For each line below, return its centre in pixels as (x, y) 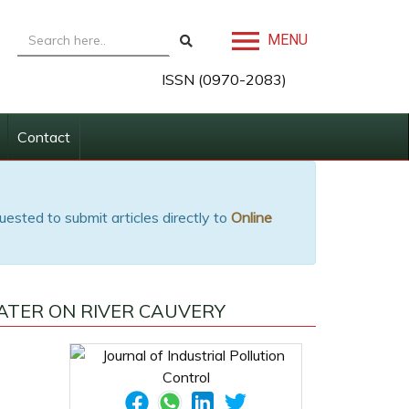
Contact (44, 137)
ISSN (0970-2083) (224, 79)
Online (252, 217)
